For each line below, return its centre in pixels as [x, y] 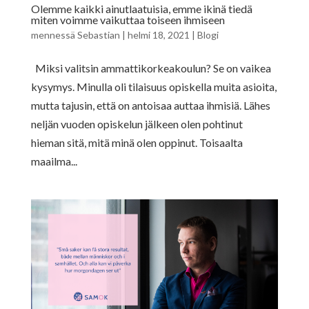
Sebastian [98, 34]
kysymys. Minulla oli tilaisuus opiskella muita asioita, [153, 86]
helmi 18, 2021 [158, 34]
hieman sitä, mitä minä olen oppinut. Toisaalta [137, 142]
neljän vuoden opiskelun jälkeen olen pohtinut [137, 123]
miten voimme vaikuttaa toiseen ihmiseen [128, 19]
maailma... [54, 161]
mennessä [54, 34]
